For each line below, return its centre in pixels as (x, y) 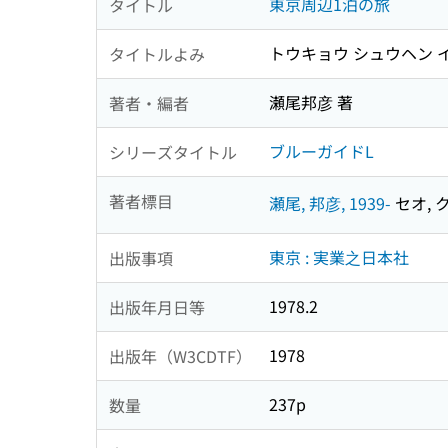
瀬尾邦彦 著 (311, 102)
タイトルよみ (157, 53)
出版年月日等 (157, 306)
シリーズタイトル (173, 151)
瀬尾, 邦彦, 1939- (330, 202)
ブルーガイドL (321, 151)
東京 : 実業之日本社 (339, 257)
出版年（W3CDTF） (180, 355)
